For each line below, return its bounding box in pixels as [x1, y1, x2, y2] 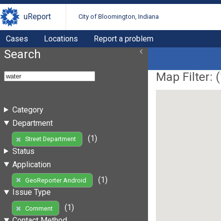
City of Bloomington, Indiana [78, 13, 159, 21]
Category [12, 105, 43, 114]
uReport [24, 12, 51, 22]
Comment [25, 204, 53, 212]
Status [12, 146, 35, 156]
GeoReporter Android [25, 176, 86, 184]
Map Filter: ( [156, 70, 220, 84]
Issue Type [12, 187, 51, 197]
